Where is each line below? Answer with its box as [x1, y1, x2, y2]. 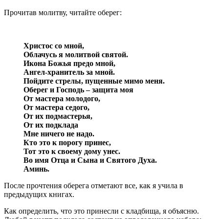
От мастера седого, [23, 103, 89, 111]
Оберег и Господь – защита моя [23, 85, 133, 94]
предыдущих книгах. [4, 190, 74, 198]
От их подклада [23, 120, 78, 129]
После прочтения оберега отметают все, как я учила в [4, 181, 183, 190]
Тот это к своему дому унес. [23, 147, 120, 155]
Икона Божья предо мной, [23, 59, 115, 67]
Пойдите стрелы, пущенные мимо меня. [23, 76, 165, 85]
